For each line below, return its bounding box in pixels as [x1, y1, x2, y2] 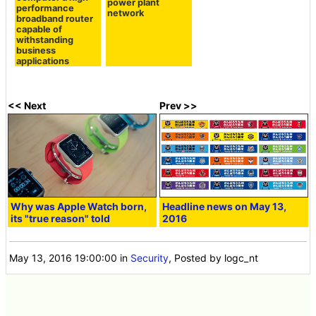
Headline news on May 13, [162, 200, 287, 213]
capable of [16, 23, 63, 35]
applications [16, 55, 70, 66]
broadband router [16, 13, 94, 24]
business [16, 44, 56, 56]
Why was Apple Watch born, [11, 200, 147, 213]
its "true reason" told [11, 212, 111, 225]
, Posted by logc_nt [169, 251, 259, 264]
